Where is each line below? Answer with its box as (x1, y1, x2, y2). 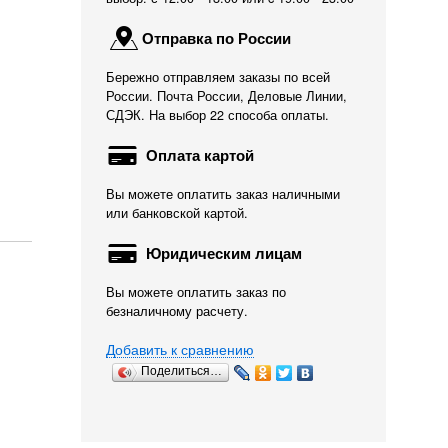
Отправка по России (142, 27, 291, 49)
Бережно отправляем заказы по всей (106, 68, 330, 86)
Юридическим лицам (142, 242, 302, 264)
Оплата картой (142, 144, 254, 166)
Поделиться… (141, 364, 222, 378)
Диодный (161, 422, 221, 441)
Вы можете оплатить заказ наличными (106, 185, 340, 203)
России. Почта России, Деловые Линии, (106, 87, 347, 105)
